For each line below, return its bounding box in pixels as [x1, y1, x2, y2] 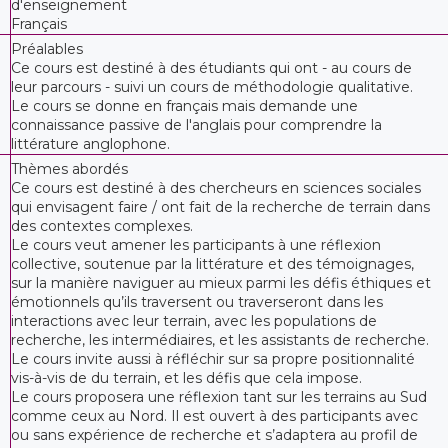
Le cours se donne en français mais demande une [11, 96, 358, 115]
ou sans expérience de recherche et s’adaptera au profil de [11, 425, 418, 444]
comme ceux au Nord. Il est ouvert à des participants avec [11, 406, 418, 425]
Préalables [11, 39, 83, 58]
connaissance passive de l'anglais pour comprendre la [11, 115, 382, 134]
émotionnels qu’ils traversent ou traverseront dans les [11, 292, 383, 311]
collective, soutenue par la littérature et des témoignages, [11, 254, 414, 273]
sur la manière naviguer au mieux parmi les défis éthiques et [11, 273, 431, 292]
